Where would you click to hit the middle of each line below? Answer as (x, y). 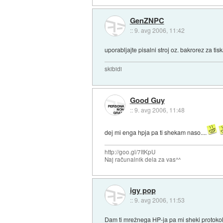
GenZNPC (147, 21)
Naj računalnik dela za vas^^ (143, 159)
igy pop (143, 190)
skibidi (113, 69)
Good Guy (147, 100)
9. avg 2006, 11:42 (159, 30)
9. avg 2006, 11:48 (159, 110)
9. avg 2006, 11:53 (159, 200)
